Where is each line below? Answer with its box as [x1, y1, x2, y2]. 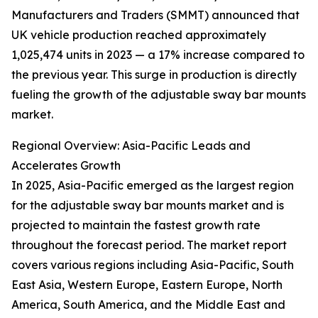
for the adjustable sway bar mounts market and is [11, 198, 284, 213]
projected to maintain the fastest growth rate [11, 218, 261, 233]
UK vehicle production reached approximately [11, 28, 266, 43]
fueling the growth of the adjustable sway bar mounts [11, 87, 306, 102]
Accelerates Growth [11, 158, 121, 173]
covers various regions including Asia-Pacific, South [11, 258, 294, 273]
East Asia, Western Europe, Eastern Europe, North [11, 278, 283, 292]
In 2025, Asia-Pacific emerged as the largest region [11, 178, 294, 193]
